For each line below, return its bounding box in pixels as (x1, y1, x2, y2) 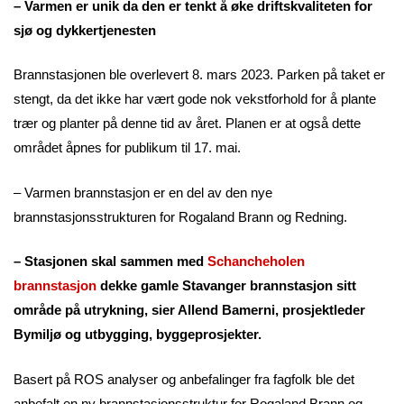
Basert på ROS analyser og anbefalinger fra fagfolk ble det (14, 371, 354, 387)
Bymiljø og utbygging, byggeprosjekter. (14, 326, 262, 343)
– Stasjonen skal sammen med (14, 253, 207, 270)
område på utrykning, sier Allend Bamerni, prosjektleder (14, 302, 365, 318)
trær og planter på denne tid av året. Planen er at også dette (14, 115, 361, 132)
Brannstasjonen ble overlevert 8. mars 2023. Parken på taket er (14, 67, 385, 83)
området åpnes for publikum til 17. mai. (14, 140, 241, 156)
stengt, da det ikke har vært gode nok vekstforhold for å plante (14, 91, 376, 107)
